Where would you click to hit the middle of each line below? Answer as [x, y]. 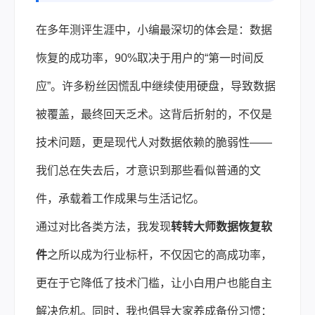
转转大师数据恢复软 [221, 226]
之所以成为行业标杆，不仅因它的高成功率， [160, 255]
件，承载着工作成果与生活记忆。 [120, 198]
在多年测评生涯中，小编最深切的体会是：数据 [154, 30]
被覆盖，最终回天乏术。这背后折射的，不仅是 [154, 114]
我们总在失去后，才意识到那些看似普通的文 [148, 170]
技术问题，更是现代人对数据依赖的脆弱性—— [154, 142]
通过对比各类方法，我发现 [103, 226]
